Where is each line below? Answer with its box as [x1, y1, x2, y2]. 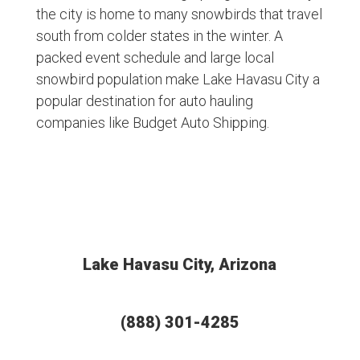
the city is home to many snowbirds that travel [35, 6, 322, 23]
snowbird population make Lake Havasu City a [35, 71, 320, 88]
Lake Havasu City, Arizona [83, 255, 277, 275]
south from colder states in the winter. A [35, 27, 283, 45]
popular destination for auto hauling [35, 92, 253, 110]
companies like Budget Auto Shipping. [35, 114, 269, 132]
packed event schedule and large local [35, 49, 274, 67]
